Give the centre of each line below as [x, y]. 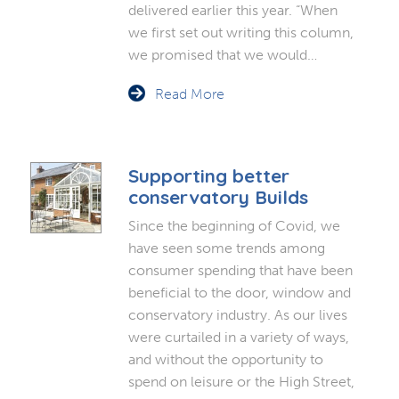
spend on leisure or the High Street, [241, 381]
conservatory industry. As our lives [237, 314]
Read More [189, 94]
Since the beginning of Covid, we [234, 225]
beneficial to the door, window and [239, 292]
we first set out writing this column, [240, 32]
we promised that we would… [222, 54]
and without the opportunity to [225, 359]
